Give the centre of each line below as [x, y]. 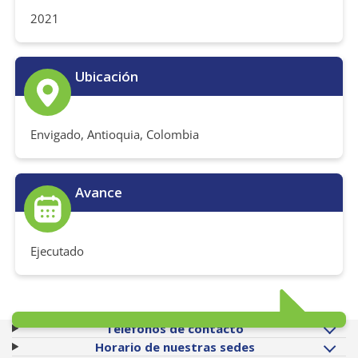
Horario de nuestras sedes [175, 346]
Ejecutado [57, 251]
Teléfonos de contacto [175, 328]
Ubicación [106, 76]
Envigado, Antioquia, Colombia [114, 135]
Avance [98, 193]
